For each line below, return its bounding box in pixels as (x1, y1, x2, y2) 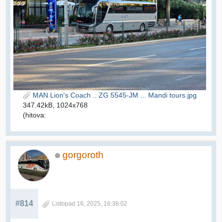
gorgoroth (62, 150, 104, 161)
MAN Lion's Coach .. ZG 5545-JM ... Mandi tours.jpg (31, 91, 197, 100)
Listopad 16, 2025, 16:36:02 (52, 201, 127, 207)
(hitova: (23, 111, 46, 119)
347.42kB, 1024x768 (23, 101, 88, 110)
